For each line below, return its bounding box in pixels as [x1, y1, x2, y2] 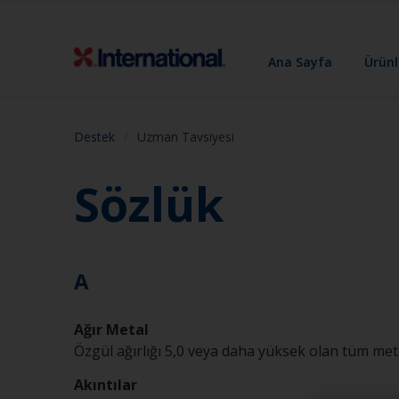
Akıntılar [74, 375, 137, 395]
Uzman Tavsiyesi [137, 128, 234, 145]
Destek [74, 128, 115, 145]
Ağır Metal [74, 320, 149, 339]
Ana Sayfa [268, 53, 333, 70]
